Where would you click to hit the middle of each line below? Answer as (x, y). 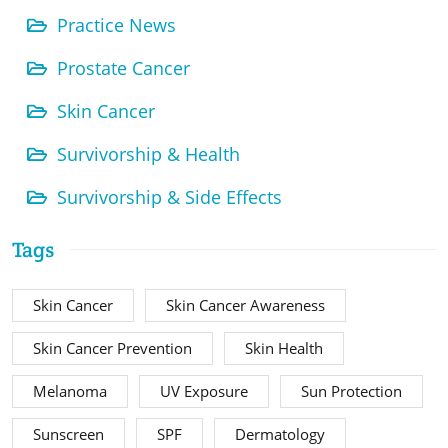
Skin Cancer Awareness (245, 306)
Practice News (116, 25)
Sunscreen (68, 435)
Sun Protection (351, 392)
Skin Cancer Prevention (112, 349)
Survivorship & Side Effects (169, 197)
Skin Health (284, 349)
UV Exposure (204, 392)
